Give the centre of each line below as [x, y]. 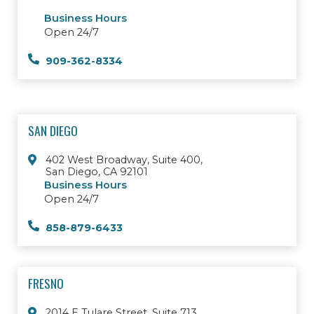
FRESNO [46, 284]
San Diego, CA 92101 [97, 172]
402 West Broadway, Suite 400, [124, 160]
